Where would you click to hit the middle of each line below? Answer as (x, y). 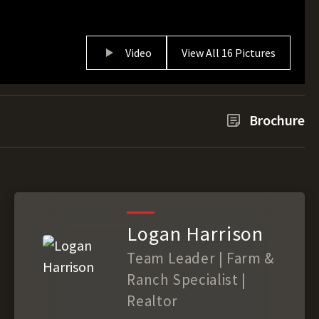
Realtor (152, 301)
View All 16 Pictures (229, 53)
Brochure (277, 120)
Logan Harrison (195, 234)
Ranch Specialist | (187, 279)
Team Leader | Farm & (200, 258)
